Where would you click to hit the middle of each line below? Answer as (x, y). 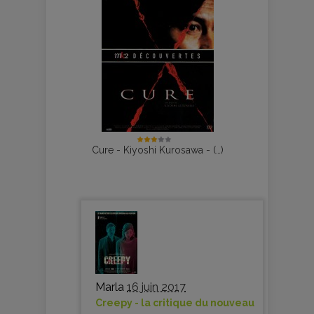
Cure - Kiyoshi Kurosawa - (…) (158, 150)
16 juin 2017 (156, 287)
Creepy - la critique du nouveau (175, 302)
